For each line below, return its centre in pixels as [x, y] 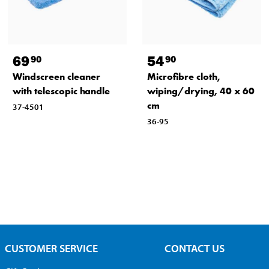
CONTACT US [194, 248]
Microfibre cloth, [183, 76]
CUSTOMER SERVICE [52, 248]
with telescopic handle [61, 91]
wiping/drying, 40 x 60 [201, 91]
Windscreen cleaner [56, 76]
